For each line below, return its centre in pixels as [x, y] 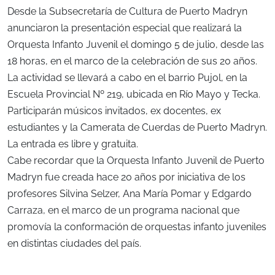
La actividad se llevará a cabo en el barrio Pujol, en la [127, 77]
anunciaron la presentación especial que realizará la [125, 28]
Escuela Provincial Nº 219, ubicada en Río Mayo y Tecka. [134, 94]
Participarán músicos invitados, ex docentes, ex [114, 110]
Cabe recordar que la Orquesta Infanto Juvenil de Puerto [136, 160]
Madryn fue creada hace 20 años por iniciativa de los [126, 177]
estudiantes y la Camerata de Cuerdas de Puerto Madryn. [137, 127]
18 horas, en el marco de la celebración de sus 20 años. [132, 61]
